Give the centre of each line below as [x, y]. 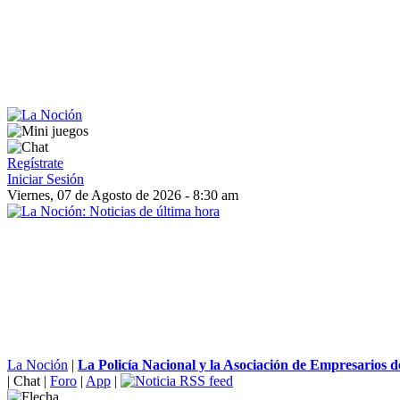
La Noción [37, 365]
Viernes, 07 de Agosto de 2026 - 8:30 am [123, 195]
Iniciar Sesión [46, 179]
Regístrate [35, 163]
